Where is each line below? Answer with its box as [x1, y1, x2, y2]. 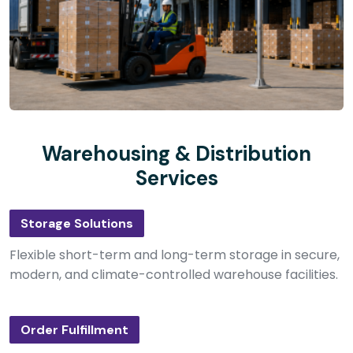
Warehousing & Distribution [42, 140, 311, 167]
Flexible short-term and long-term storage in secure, [9, 246, 340, 264]
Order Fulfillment [20, 321, 128, 338]
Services [135, 165, 218, 191]
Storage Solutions [20, 215, 133, 232]
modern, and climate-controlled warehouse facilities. [9, 266, 338, 284]
